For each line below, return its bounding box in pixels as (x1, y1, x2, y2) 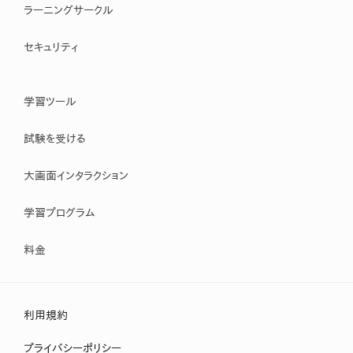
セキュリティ (24, 41, 78, 53)
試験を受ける (24, 132, 86, 144)
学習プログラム (24, 206, 95, 218)
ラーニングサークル (24, 4, 113, 16)
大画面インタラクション (24, 169, 128, 181)
